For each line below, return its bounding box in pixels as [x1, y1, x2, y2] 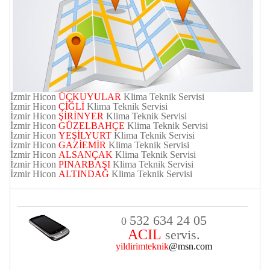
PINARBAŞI [58, 159, 110, 170]
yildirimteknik [116, 241, 169, 252]
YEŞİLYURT [58, 130, 111, 141]
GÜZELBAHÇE [58, 121, 125, 131]
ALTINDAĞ [58, 169, 109, 180]
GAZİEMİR [58, 140, 106, 151]
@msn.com [169, 241, 212, 252]
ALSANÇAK [58, 149, 113, 160]
